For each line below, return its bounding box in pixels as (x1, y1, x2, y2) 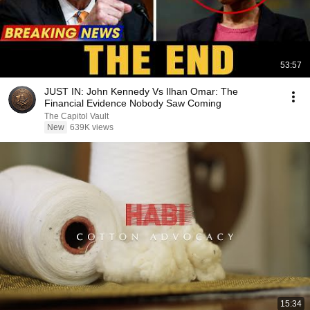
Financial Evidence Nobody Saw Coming (44, 98, 221, 109)
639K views (70, 122, 113, 132)
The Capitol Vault (44, 111, 109, 121)
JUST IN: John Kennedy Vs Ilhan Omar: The (44, 86, 238, 97)
